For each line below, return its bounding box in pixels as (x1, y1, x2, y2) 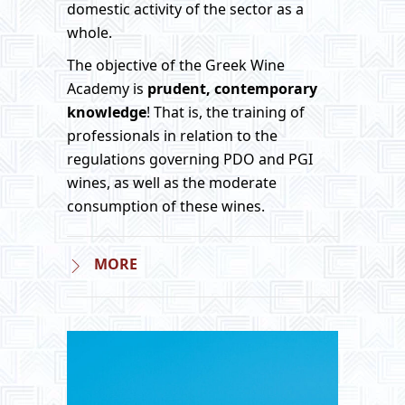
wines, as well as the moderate (67, 173, 277, 193)
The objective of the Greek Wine (67, 55, 285, 75)
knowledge (67, 102, 146, 122)
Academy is (67, 79, 147, 99)
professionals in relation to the (67, 126, 278, 146)
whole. (67, 23, 112, 42)
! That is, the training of (146, 102, 305, 122)
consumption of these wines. (67, 196, 265, 216)
